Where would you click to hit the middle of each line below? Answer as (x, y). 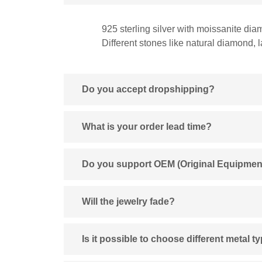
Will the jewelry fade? (129, 201)
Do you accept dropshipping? (149, 89)
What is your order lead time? (147, 126)
